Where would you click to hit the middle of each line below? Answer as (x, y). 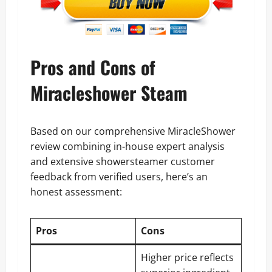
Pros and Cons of (93, 67)
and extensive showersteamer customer (123, 161)
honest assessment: (76, 192)
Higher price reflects (187, 257)
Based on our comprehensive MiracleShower (133, 131)
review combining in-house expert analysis (127, 146)
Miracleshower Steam (109, 92)
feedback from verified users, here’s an (119, 176)
